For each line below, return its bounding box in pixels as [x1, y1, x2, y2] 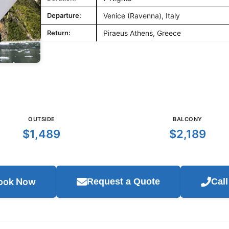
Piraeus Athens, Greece [103, 29, 181, 37]
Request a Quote [86, 176, 160, 187]
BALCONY [173, 116, 202, 123]
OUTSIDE [28, 116, 55, 123]
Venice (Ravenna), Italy [103, 11, 180, 20]
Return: [47, 29, 71, 37]
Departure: [47, 11, 81, 19]
